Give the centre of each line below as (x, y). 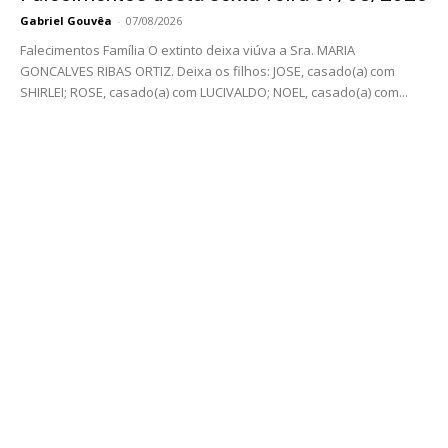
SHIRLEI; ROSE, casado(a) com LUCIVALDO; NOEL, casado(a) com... (214, 92)
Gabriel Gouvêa (66, 21)
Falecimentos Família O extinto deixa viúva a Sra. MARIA (187, 50)
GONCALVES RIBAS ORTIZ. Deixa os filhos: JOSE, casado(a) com (207, 71)
